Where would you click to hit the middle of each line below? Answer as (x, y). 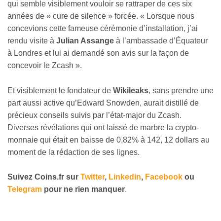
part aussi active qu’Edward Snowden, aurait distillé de (103, 103)
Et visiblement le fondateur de (60, 90)
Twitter (92, 177)
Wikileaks (131, 90)
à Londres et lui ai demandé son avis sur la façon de (98, 53)
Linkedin (125, 177)
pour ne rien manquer (83, 189)
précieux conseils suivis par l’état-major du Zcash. (94, 115)
